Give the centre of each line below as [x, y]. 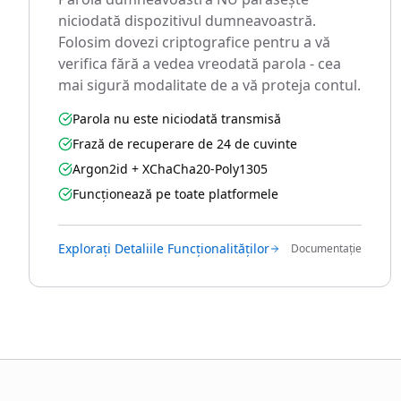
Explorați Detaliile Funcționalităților [164, 248]
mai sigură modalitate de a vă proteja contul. [209, 85]
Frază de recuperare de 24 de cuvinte [185, 144]
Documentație [327, 248]
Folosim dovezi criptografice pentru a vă [194, 42]
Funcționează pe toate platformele [175, 194]
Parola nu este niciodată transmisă [177, 119]
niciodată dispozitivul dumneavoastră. [187, 21]
